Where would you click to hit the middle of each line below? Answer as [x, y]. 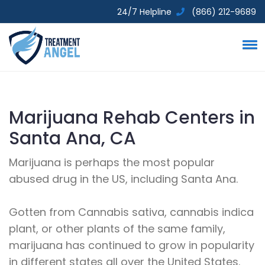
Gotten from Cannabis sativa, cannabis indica [131, 212]
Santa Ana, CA [72, 138]
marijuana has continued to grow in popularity [132, 245]
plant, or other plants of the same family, [117, 229]
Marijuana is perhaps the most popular [112, 163]
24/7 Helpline [146, 12]
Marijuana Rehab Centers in [132, 118]
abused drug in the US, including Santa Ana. [123, 179]
